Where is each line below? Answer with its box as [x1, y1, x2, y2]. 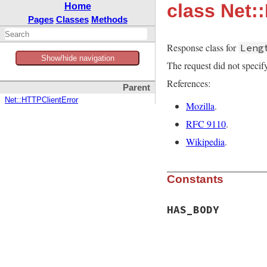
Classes [55, 14, 89, 24]
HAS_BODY [167, 203, 219, 217]
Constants [167, 173, 223, 186]
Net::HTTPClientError [5, 96, 78, 105]
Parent [123, 83, 150, 93]
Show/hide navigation [41, 54, 114, 63]
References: [167, 77, 210, 89]
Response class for [167, 41, 238, 54]
